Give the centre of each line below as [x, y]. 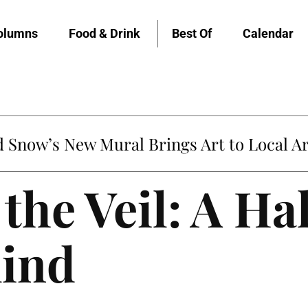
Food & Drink [104, 33]
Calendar [268, 33]
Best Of [192, 33]
